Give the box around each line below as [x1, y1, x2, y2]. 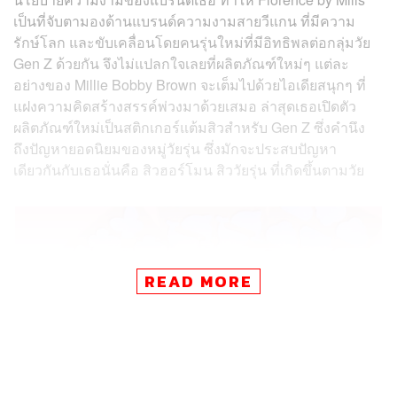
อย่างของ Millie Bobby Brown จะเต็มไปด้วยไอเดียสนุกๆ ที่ [13, 74, 366, 96]
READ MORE [144, 269, 253, 294]
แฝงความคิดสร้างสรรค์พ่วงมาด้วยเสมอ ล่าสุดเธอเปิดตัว [13, 96, 356, 117]
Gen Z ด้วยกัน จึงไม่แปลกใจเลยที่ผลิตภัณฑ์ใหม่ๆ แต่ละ [13, 53, 349, 74]
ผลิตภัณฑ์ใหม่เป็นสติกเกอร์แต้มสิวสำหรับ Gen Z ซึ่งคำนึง [13, 117, 365, 138]
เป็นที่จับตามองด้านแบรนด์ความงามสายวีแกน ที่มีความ [13, 11, 355, 32]
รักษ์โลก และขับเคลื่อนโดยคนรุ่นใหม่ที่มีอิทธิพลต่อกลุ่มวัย [13, 32, 370, 53]
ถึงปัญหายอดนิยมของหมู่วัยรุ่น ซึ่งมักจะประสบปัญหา [13, 138, 337, 160]
